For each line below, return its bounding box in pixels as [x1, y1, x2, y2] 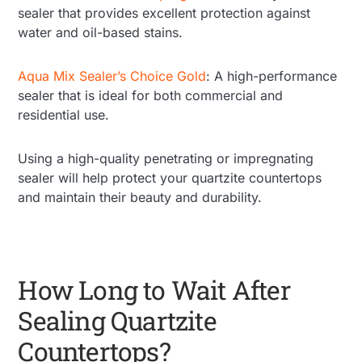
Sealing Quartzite [18, 302, 217, 338]
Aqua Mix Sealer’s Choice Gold [18, 67, 207, 84]
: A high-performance [206, 67, 338, 84]
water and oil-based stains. [18, 23, 183, 40]
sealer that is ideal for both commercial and [18, 86, 284, 103]
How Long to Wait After [18, 271, 290, 307]
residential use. [18, 106, 110, 123]
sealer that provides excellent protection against [18, 4, 311, 21]
